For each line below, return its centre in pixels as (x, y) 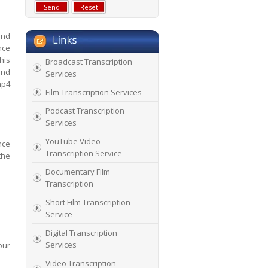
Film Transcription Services (94, 92)
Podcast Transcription (85, 111)
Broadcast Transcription (89, 62)
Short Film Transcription (88, 202)
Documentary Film (78, 172)
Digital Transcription (81, 233)
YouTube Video (73, 141)
